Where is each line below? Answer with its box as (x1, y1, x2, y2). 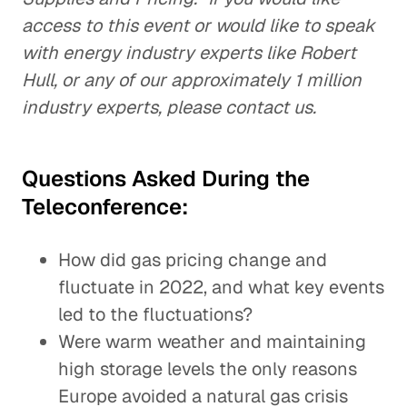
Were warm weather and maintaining (58, 330, 366, 353)
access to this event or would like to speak (22, 14, 375, 37)
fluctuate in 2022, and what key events (58, 275, 384, 299)
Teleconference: (22, 193, 188, 221)
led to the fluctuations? (58, 303, 253, 326)
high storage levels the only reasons (58, 357, 357, 381)
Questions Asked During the (22, 164, 310, 193)
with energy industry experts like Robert (22, 41, 356, 65)
